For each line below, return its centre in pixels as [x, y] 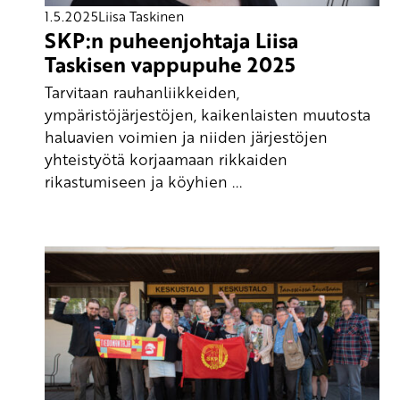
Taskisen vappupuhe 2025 [170, 64]
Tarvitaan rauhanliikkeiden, [142, 92]
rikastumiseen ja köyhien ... [143, 181]
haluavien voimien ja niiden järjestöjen [186, 136]
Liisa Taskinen [141, 16]
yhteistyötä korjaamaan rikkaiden [166, 158]
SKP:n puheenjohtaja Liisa [171, 40]
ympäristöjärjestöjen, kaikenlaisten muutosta [208, 114]
